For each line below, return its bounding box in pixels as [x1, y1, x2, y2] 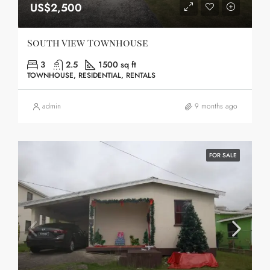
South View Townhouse [27, 36, 148, 49]
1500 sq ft [98, 58, 136, 71]
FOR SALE [209, 151, 237, 160]
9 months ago [195, 101, 237, 111]
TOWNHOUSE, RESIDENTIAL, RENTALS [27, 70, 155, 81]
